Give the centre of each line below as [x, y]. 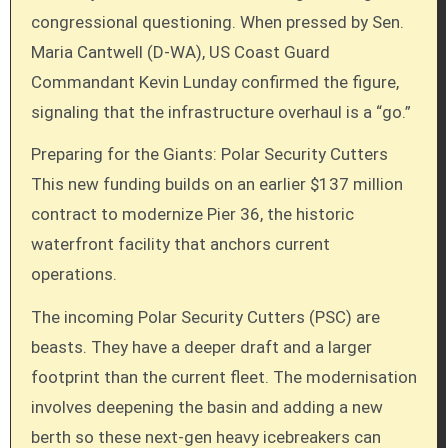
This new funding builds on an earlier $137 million [216, 184]
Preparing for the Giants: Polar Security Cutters [209, 154]
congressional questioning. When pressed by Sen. [217, 21]
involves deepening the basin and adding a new [206, 407]
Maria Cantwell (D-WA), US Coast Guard [180, 51]
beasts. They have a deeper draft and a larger [201, 347]
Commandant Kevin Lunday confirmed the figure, [214, 81]
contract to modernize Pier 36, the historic [192, 214]
